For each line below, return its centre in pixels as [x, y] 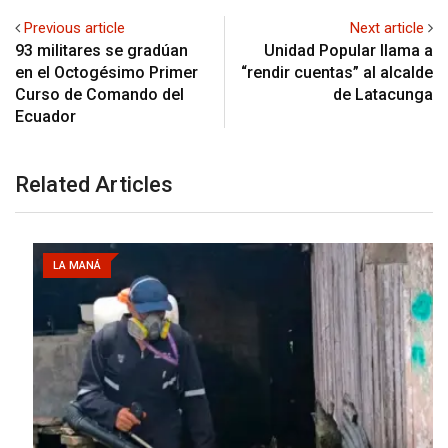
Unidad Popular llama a [348, 50]
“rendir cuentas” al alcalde [337, 72]
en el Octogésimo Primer [106, 72]
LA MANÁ [59, 265]
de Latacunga [383, 94]
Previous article [74, 27]
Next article [387, 27]
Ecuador [45, 116]
